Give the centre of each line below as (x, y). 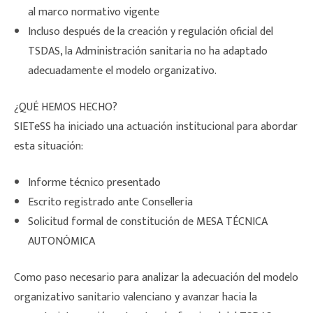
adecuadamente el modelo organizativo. (122, 71)
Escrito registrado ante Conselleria (110, 203)
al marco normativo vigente (94, 13)
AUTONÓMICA (61, 242)
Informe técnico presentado (94, 183)
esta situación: (49, 147)
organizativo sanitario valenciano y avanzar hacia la (136, 298)
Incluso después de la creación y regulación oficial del (151, 32)
